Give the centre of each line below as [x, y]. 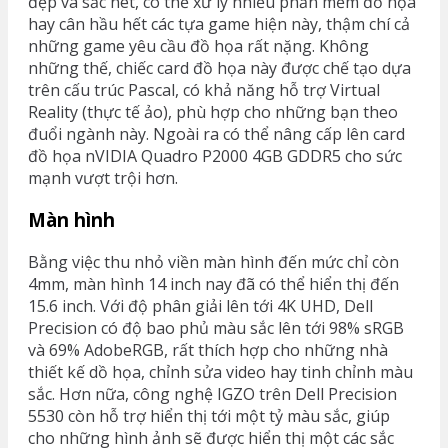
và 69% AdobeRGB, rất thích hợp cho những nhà [208, 350]
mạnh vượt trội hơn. [103, 177]
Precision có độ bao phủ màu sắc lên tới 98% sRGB [216, 328]
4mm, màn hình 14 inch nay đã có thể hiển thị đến [213, 284]
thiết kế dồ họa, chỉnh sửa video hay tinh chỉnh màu [220, 372]
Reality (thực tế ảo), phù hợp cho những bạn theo [213, 111]
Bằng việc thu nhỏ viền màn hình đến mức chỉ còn [213, 262]
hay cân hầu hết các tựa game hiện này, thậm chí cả [219, 23]
